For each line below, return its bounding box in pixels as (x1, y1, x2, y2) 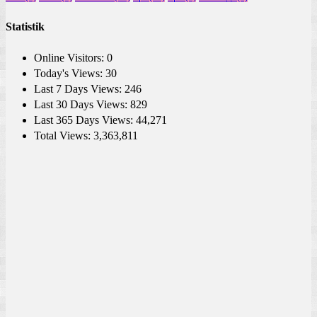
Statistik (6, 21, 45, 33)
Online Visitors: (34, 51, 107, 64)
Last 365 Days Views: (34, 113, 136, 126)
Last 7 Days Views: (34, 82, 125, 95)
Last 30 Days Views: (34, 98, 130, 110)
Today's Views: (34, 67, 105, 79)
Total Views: (34, 129, 93, 142)
